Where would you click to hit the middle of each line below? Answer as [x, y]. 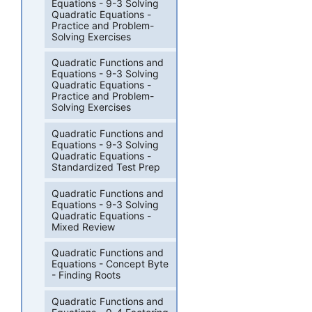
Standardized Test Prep [106, 167]
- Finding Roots [86, 275]
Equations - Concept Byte [110, 264]
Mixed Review [84, 226]
